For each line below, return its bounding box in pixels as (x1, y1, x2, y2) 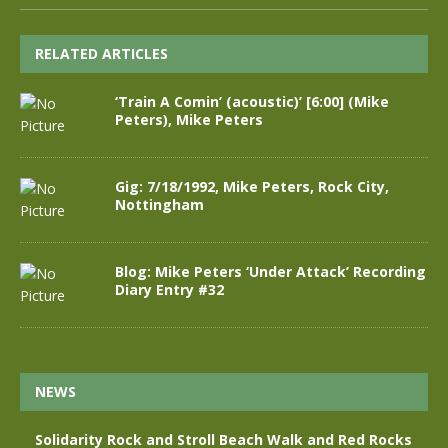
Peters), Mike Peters (115, 110, 263, 129)
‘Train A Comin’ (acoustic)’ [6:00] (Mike (115, 92, 389, 111)
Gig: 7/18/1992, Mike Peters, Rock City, (115, 177, 389, 196)
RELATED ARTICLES (35, 44, 168, 63)
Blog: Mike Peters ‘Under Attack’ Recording (115, 262, 426, 281)
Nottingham (115, 195, 204, 214)
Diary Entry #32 (115, 280, 224, 299)
